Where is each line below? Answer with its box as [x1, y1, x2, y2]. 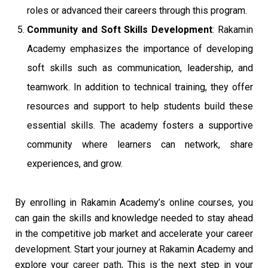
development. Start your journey [15, 243, 147, 255]
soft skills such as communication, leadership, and [27, 62, 253, 74]
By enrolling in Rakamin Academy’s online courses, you [15, 197, 253, 209]
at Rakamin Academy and [147, 243, 253, 255]
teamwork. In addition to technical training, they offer [27, 81, 253, 93]
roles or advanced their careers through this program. [27, 5, 247, 17]
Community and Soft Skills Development [27, 24, 213, 36]
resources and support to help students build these [27, 100, 253, 112]
